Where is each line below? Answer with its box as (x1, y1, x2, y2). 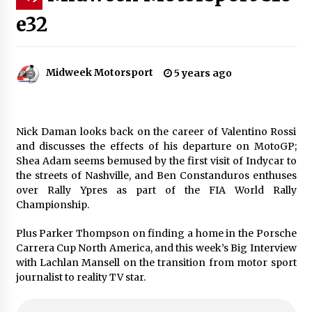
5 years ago (171, 66, 232, 79)
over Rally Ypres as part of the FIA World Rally (15, 183, 297, 196)
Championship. (15, 198, 89, 211)
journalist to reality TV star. (15, 270, 146, 283)
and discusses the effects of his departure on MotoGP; (15, 139, 297, 153)
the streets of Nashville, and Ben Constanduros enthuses (15, 169, 297, 182)
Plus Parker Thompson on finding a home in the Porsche (15, 226, 297, 240)
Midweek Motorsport (45, 66, 153, 79)
